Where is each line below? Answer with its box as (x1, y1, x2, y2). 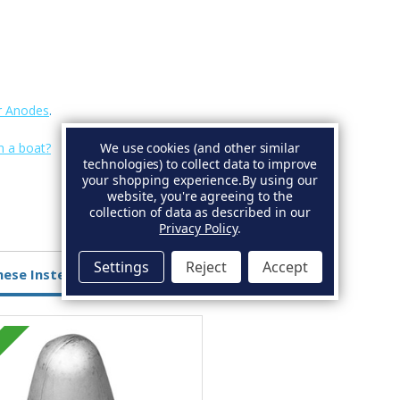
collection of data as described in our (89, 203, 311, 221)
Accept (262, 256, 308, 277)
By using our (242, 171, 318, 188)
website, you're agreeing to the (107, 187, 293, 204)
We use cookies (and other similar (99, 138, 301, 156)
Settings (93, 256, 149, 277)
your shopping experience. (82, 171, 243, 188)
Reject (185, 256, 227, 277)
